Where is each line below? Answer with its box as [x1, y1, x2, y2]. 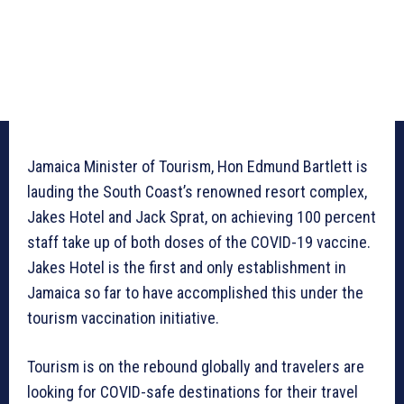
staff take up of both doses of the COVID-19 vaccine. [27, 233, 371, 252]
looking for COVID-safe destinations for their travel [27, 382, 358, 402]
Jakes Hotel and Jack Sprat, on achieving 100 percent [27, 207, 376, 227]
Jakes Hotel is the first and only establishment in [27, 258, 346, 278]
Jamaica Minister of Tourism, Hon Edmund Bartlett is [27, 157, 368, 177]
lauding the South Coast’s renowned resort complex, [27, 182, 367, 202]
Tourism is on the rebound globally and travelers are [27, 357, 364, 377]
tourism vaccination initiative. [27, 308, 219, 328]
